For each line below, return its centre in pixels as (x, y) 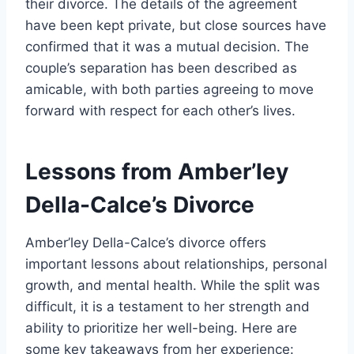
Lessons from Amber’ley (157, 172)
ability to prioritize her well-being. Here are (161, 328)
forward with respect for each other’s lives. (160, 111)
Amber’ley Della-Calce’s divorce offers (146, 243)
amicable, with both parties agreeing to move (169, 90)
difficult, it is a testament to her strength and (168, 307)
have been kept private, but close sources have (176, 26)
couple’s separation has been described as (161, 68)
